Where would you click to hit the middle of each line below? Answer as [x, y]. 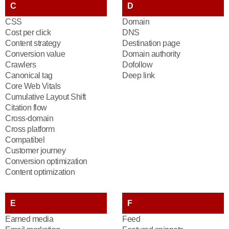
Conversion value [35, 54]
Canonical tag [29, 75]
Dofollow [137, 65]
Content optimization [40, 172]
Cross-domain [29, 118]
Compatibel [25, 140]
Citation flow [26, 108]
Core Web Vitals [33, 86]
